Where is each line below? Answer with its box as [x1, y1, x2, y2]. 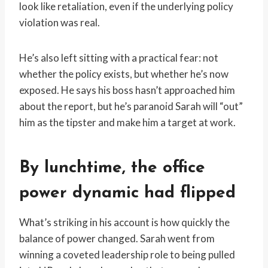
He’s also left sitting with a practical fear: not [19, 51, 218, 65]
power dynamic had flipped [19, 185, 236, 202]
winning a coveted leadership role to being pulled [19, 248, 235, 261]
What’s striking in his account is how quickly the [19, 216, 230, 229]
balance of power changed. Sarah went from [19, 232, 215, 245]
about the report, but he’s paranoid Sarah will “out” [19, 100, 243, 113]
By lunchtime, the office [19, 160, 205, 177]
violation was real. [19, 16, 100, 29]
